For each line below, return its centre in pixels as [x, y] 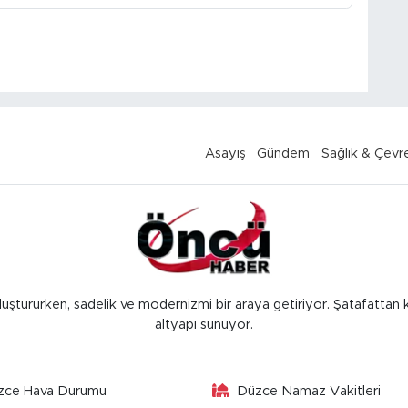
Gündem [284, 153]
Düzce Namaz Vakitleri [309, 391]
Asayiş [225, 153]
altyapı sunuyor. [204, 324]
